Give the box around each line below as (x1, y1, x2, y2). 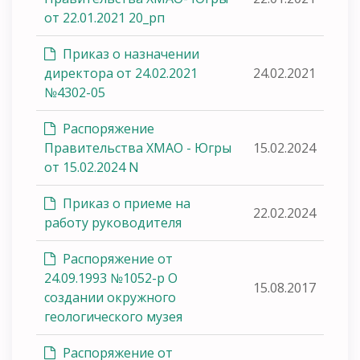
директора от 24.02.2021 (44, 63, 198, 82)
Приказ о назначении (59, 44, 199, 63)
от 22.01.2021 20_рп (44, 8, 165, 27)
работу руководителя (44, 213, 182, 231)
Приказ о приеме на (59, 194, 190, 212)
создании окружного (44, 288, 176, 306)
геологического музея (44, 307, 182, 325)
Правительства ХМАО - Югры (44, 138, 231, 157)
